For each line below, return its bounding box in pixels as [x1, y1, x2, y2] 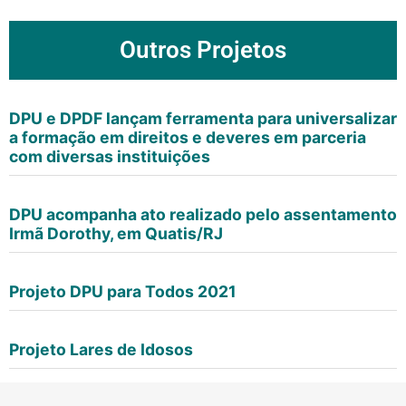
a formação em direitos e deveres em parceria [9, 128, 366, 147]
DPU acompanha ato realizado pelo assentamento [9, 205, 397, 224]
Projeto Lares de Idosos [9, 340, 193, 359]
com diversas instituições [9, 147, 210, 166]
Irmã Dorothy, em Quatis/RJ [9, 224, 223, 243]
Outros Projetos [120, 36, 286, 63]
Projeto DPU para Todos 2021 [9, 282, 237, 301]
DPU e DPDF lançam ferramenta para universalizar [9, 109, 397, 128]
